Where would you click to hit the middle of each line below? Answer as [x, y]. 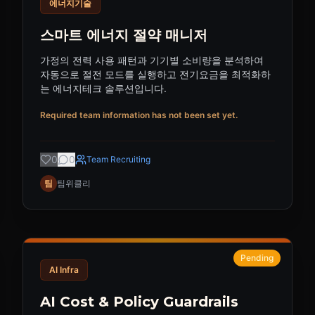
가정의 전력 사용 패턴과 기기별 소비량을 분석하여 [152, 60]
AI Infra [64, 270]
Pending [257, 258]
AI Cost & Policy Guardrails [139, 302]
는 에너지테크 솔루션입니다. [103, 88]
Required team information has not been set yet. [139, 115]
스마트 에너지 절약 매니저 [124, 35]
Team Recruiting [118, 159]
